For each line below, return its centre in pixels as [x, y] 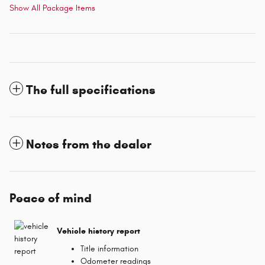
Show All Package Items [52, 8]
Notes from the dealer [89, 144]
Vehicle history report [98, 231]
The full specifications [91, 90]
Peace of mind [51, 198]
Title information [109, 248]
